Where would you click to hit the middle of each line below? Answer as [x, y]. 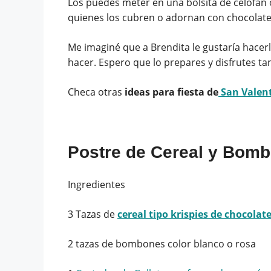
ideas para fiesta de [171, 92]
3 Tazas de [93, 214]
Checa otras [96, 92]
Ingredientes [96, 184]
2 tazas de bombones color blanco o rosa [162, 243]
